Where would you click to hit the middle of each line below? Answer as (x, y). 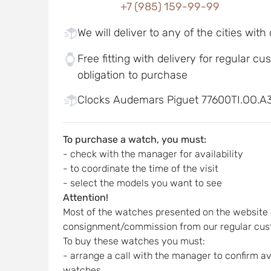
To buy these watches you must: (134, 241)
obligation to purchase (132, 75)
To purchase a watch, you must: (134, 139)
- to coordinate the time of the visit (140, 168)
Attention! (85, 198)
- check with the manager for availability (153, 154)
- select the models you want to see (142, 183)
